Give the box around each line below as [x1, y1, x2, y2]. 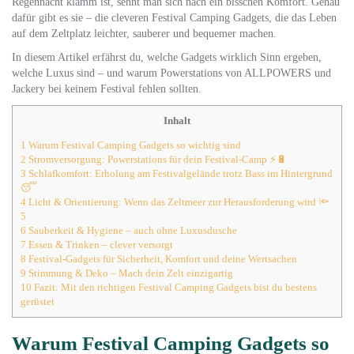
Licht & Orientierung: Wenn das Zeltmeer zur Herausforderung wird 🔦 [26, 196, 329, 209]
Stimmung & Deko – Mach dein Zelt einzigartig [26, 267, 233, 280]
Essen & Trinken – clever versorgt [26, 239, 173, 251]
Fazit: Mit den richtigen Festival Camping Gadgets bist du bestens [32, 281, 317, 294]
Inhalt [164, 115, 190, 126]
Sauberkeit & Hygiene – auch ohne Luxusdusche [26, 224, 237, 237]
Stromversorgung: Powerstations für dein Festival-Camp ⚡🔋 [26, 153, 287, 166]
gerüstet [21, 296, 55, 308]
